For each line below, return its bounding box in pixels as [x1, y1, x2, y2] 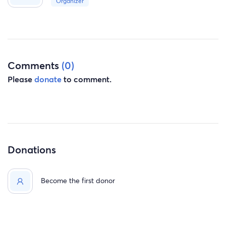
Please [8, 74, 34, 85]
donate [34, 74, 62, 85]
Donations [8, 142, 56, 157]
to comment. [62, 74, 111, 85]
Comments [8, 58, 62, 72]
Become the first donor [41, 175, 116, 185]
